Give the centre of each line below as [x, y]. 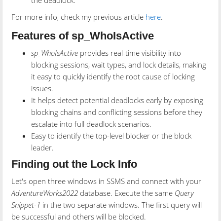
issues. [42, 89]
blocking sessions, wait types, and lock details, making [119, 65]
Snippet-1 [26, 205]
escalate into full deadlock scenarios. [92, 124]
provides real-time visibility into [130, 53]
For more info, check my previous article [79, 17]
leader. [43, 148]
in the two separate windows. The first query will [121, 205]
